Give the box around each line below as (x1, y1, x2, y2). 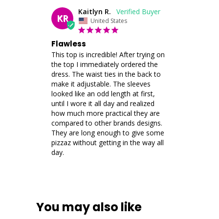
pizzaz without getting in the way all (51, 137, 164, 147)
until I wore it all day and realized (51, 98, 154, 108)
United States (90, 16, 127, 25)
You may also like (36, 198, 142, 215)
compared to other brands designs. (51, 118, 162, 128)
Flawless (51, 38, 86, 49)
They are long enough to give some (51, 128, 164, 137)
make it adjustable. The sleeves (51, 79, 151, 88)
